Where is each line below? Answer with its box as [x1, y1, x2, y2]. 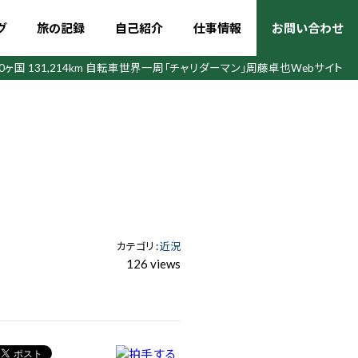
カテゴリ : [117, 240, 160, 253]
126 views [126, 257, 181, 271]
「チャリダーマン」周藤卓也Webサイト [164, 62, 344, 74]
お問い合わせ [272, 21, 343, 35]
